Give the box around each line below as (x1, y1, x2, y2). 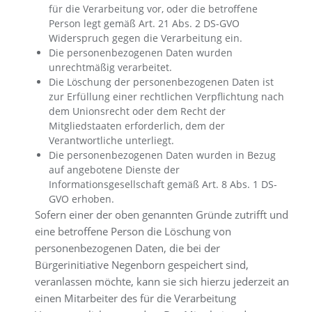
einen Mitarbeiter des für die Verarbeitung (35, 291, 236, 305)
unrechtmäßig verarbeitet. (49, 61, 172, 74)
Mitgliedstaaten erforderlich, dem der (49, 119, 225, 132)
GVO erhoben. (49, 192, 114, 205)
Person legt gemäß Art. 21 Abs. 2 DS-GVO (49, 17, 240, 30)
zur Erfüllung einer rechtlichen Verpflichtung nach (49, 90, 284, 103)
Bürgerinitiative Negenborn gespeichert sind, (35, 258, 249, 272)
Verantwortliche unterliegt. (49, 134, 174, 147)
